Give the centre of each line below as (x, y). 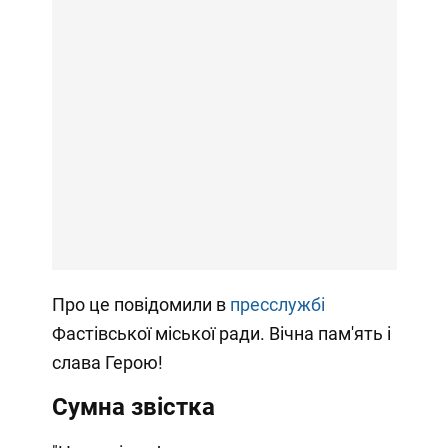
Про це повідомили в (140, 305)
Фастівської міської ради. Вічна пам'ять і (221, 334)
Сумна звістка (133, 407)
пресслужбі (277, 305)
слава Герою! (107, 363)
